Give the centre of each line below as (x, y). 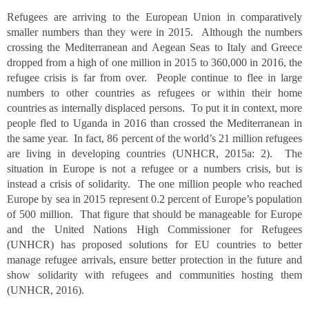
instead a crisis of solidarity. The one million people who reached (154, 184)
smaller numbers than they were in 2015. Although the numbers (154, 32)
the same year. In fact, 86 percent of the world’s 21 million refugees (154, 138)
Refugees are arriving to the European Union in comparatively (154, 17)
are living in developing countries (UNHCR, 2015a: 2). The (154, 153)
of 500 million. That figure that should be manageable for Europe (154, 214)
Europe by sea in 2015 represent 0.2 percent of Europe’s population (154, 199)
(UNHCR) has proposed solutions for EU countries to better (154, 245)
